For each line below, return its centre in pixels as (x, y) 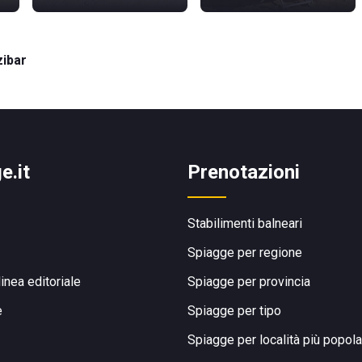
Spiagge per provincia (249, 282)
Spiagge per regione (245, 253)
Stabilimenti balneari (245, 223)
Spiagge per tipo (234, 311)
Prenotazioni (244, 172)
